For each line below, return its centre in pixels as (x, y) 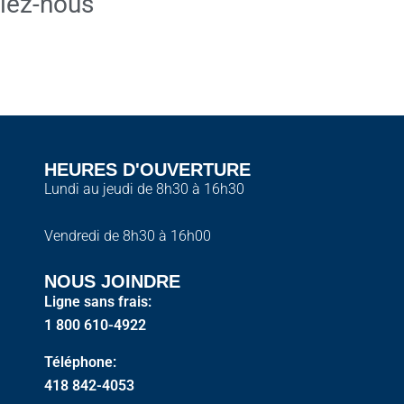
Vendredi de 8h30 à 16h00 (128, 236)
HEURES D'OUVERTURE (148, 170)
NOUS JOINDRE (113, 281)
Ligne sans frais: (98, 302)
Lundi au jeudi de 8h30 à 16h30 (145, 189)
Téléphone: (81, 362)
